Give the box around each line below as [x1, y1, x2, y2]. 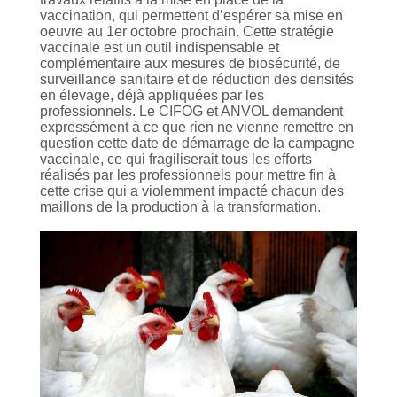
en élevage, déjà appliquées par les [40, 88, 264, 104]
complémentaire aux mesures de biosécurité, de [40, 56, 340, 72]
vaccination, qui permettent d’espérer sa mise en [40, 8, 343, 24]
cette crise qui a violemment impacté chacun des [40, 183, 344, 199]
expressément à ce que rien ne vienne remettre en [40, 120, 354, 136]
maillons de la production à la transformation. [40, 199, 321, 215]
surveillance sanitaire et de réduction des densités [40, 72, 354, 88]
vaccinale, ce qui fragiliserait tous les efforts [40, 152, 312, 167]
